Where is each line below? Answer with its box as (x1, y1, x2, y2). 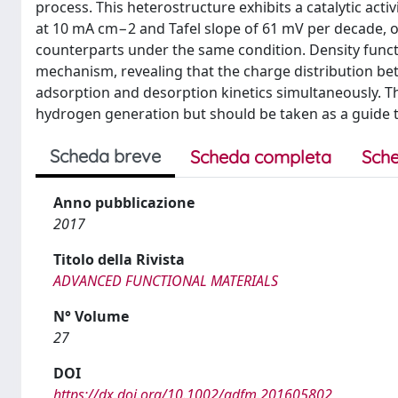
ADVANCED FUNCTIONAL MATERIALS (53, 271, 278, 291)
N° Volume (53, 306, 129, 326)
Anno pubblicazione (53, 193, 195, 212)
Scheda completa (190, 146, 331, 168)
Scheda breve (50, 145, 161, 167)
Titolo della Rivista (53, 250, 185, 269)
